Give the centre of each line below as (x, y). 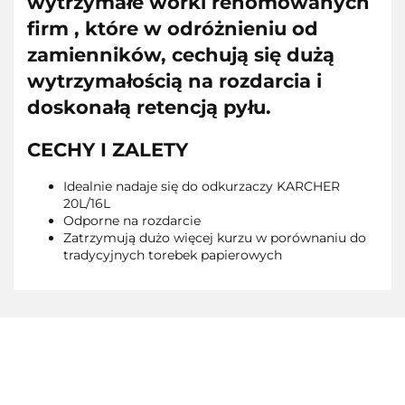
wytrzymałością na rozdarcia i (174, 81)
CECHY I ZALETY (108, 149)
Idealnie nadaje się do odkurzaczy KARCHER (202, 187)
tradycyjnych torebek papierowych (173, 255)
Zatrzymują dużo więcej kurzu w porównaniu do (215, 238)
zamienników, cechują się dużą (181, 55)
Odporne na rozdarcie (132, 221)
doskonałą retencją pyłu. (149, 108)
